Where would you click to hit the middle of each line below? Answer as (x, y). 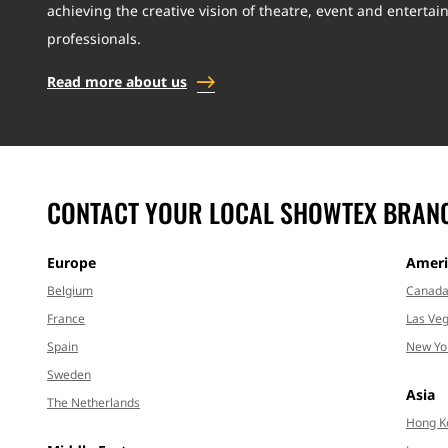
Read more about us (117, 82)
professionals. (94, 39)
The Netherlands (93, 403)
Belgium (70, 291)
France (66, 319)
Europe (71, 263)
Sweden (69, 375)
